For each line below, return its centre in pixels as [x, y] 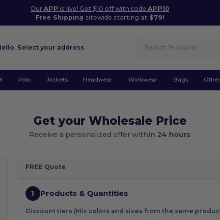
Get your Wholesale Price [110, 121]
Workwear [143, 80]
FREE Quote [45, 166]
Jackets [57, 80]
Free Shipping [60, 17]
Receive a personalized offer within [93, 134]
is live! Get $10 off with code [103, 8]
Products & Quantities [84, 193]
